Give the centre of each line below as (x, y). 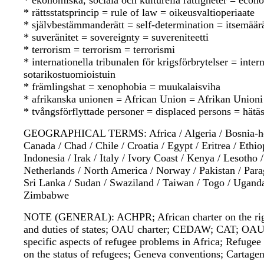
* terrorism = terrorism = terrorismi (99, 50)
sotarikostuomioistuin (70, 75)
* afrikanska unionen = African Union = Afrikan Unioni (143, 99)
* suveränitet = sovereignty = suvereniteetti (116, 37)
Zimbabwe (46, 195)
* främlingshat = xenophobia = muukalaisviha (122, 87)
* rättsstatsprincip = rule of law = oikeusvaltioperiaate (139, 13)
